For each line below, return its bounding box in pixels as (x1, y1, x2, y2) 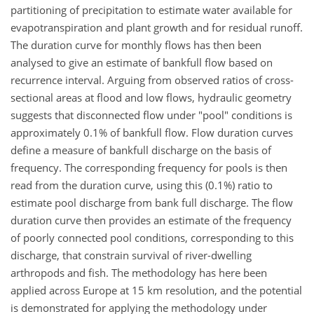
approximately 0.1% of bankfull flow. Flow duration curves (11, 125, 293, 139)
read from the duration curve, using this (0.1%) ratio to (11, 177, 273, 192)
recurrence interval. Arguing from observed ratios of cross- (11, 72, 294, 87)
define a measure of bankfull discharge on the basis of (11, 142, 271, 157)
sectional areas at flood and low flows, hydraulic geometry (11, 90, 292, 104)
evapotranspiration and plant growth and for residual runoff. (11, 20, 303, 34)
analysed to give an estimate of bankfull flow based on (11, 55, 273, 69)
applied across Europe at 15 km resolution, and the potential (11, 282, 302, 297)
